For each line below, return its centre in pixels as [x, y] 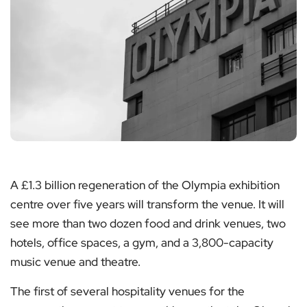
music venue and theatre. [75, 262]
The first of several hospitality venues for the [127, 292]
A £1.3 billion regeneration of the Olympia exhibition [145, 185]
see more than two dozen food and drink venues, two [148, 224]
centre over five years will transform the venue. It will [147, 205]
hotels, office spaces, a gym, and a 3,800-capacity [142, 243]
